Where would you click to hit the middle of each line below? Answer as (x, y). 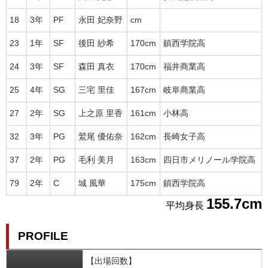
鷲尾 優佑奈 (100, 137)
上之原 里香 (100, 114)
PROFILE (43, 236)
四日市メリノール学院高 (209, 160)
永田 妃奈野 (100, 20)
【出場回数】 (111, 261)
